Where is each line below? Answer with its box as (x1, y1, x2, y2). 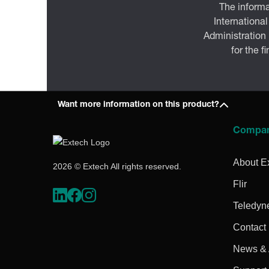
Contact (233, 222, 266, 232)
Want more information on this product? (57, 101, 219, 110)
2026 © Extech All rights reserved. (53, 162, 181, 172)
